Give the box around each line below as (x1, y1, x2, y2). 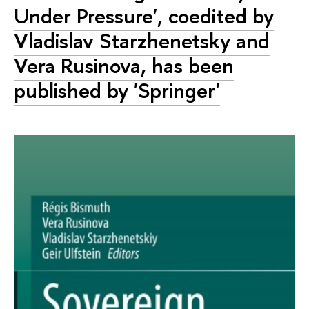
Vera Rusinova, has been (14, 51, 234, 81)
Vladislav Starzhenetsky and (14, 26, 270, 56)
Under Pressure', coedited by (14, 1, 274, 31)
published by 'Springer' (14, 76, 220, 106)
